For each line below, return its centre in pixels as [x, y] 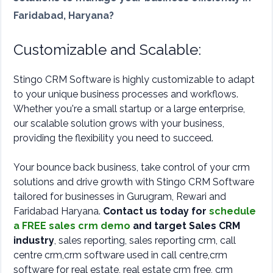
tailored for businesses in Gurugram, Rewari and [120, 196]
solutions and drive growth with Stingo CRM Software [134, 182]
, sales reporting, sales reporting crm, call [145, 240]
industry [34, 240]
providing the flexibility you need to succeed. [113, 138]
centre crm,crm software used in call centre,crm [120, 255]
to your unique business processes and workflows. [126, 94]
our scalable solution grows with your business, [119, 123]
